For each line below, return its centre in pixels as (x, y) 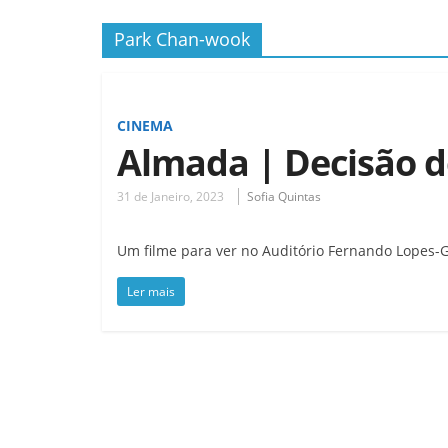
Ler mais (151, 291)
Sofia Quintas (284, 196)
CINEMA (145, 125)
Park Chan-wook (182, 38)
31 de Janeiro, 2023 (170, 196)
